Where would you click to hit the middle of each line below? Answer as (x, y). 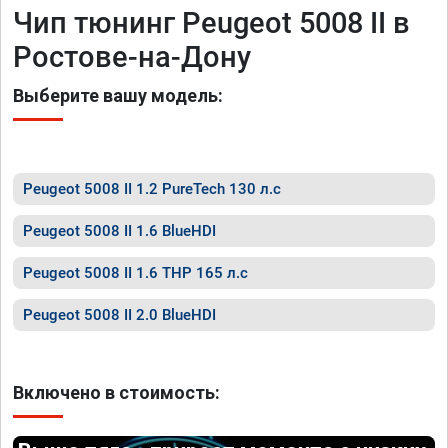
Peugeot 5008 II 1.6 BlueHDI (119, 231)
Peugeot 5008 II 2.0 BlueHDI (119, 315)
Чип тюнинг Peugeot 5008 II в (211, 23)
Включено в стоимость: (116, 392)
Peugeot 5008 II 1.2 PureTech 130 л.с (152, 189)
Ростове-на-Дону (132, 57)
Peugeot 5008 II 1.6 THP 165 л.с (135, 273)
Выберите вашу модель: (118, 95)
